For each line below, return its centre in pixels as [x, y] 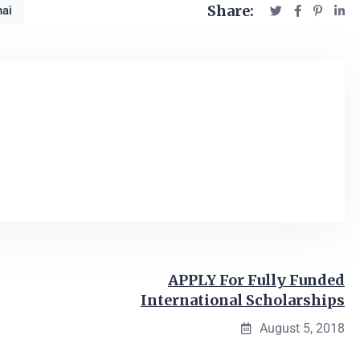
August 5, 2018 [302, 328]
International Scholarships [243, 300]
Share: [230, 11]
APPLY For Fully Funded [256, 280]
